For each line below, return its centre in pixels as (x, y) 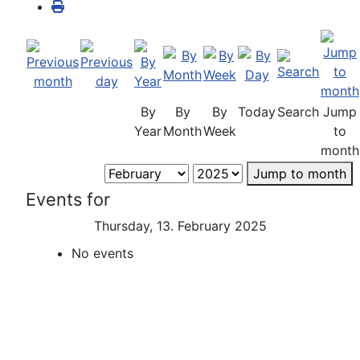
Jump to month (299, 174)
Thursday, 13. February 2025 (180, 226)
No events (102, 253)
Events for (68, 199)
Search (298, 112)
